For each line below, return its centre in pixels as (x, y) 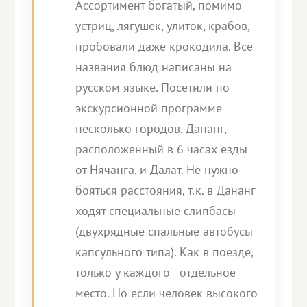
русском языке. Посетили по (153, 87)
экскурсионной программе (149, 108)
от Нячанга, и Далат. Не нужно (157, 170)
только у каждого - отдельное (156, 272)
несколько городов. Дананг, (151, 128)
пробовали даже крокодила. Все (164, 46)
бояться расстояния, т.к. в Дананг (165, 190)
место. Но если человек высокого (167, 293)
